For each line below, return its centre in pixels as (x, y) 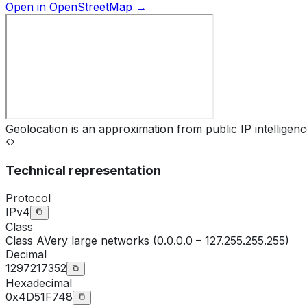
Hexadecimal (39, 283)
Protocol (28, 198)
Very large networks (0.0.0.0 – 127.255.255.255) (167, 240)
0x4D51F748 (39, 296)
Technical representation (83, 170)
